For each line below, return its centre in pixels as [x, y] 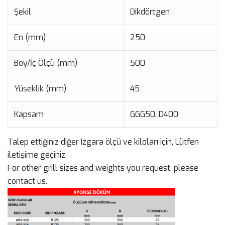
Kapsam [29, 114]
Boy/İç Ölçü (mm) [46, 63]
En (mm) [30, 37]
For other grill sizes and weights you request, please [103, 168]
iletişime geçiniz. [37, 155]
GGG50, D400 [154, 114]
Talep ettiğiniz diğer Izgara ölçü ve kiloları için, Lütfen [103, 142]
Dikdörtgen [150, 12]
